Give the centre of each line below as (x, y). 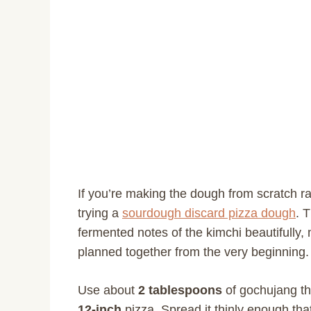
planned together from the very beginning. (193, 252)
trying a (100, 213)
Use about (108, 291)
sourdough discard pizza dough (209, 213)
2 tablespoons (180, 291)
